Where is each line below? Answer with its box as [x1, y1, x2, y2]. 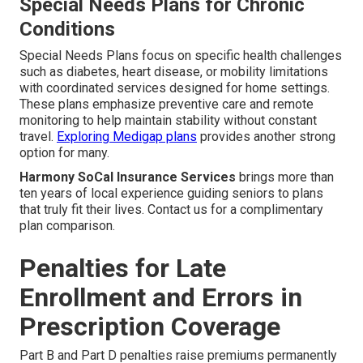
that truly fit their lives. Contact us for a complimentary [19, 202, 323, 218]
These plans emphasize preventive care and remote [19, 96, 314, 113]
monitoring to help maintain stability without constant [19, 113, 317, 129]
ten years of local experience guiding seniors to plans [19, 186, 323, 202]
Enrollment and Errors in [19, 282, 302, 314]
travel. [19, 129, 57, 145]
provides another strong [197, 129, 335, 145]
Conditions [19, 18, 115, 41]
